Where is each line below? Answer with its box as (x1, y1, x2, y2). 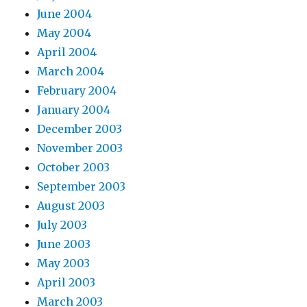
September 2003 (37, 180, 126, 194)
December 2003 (37, 122, 123, 136)
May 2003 (37, 256, 90, 271)
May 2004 (37, 26, 92, 40)
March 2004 (37, 64, 105, 79)
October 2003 (37, 160, 110, 175)
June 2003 (37, 237, 91, 251)
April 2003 (37, 275, 96, 290)
